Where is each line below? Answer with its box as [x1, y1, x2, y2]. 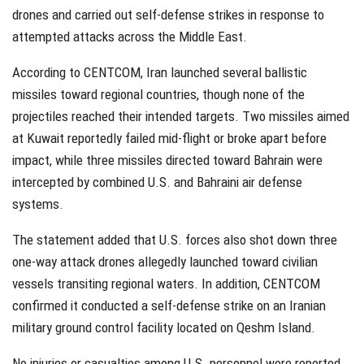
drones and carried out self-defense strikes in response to [12, 6, 324, 24]
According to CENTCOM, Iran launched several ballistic [12, 64, 307, 81]
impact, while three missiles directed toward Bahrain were [12, 152, 323, 169]
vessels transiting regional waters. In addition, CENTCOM [12, 275, 320, 292]
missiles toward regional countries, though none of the [12, 86, 305, 103]
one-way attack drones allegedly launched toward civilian [12, 253, 318, 271]
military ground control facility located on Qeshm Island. [12, 319, 315, 336]
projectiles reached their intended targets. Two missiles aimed [12, 108, 349, 125]
